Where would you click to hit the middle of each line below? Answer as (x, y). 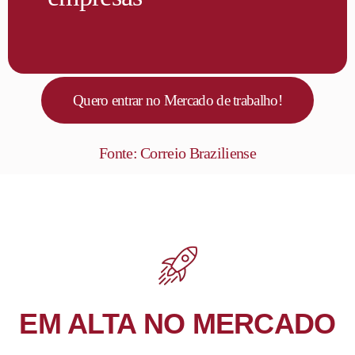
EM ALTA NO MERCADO (177, 324)
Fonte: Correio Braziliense (177, 153)
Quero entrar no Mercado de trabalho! (177, 101)
